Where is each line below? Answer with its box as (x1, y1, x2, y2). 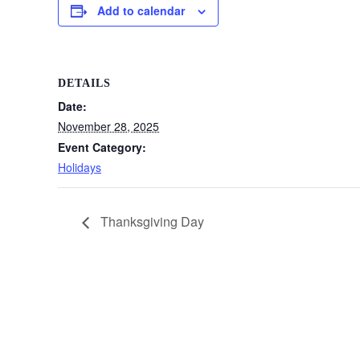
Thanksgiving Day (97, 211, 204, 231)
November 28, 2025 (58, 118, 159, 134)
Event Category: (58, 139, 146, 155)
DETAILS (58, 77, 111, 89)
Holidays (58, 159, 101, 175)
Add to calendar (97, 2, 185, 18)
